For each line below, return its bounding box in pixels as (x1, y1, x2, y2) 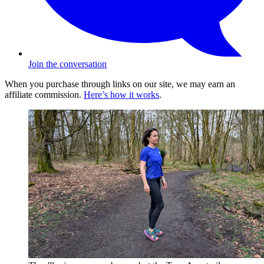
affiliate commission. (5, 90, 84, 100)
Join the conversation (28, 59, 107, 70)
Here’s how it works (84, 90, 159, 100)
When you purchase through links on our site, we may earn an (5, 79, 235, 90)
